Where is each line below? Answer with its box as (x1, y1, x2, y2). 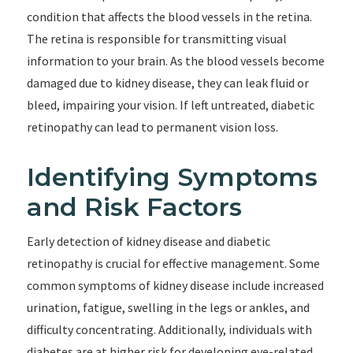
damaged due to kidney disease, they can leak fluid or (26, 75, 309, 91)
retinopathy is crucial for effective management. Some (26, 255, 320, 271)
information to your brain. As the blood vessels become (26, 53, 325, 69)
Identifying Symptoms (26, 162, 318, 192)
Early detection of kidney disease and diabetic (26, 233, 270, 249)
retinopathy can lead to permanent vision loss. (26, 119, 278, 135)
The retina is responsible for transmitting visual (26, 31, 287, 46)
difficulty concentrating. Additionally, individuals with (26, 321, 312, 337)
